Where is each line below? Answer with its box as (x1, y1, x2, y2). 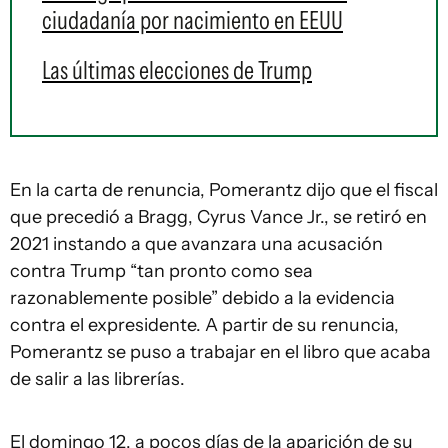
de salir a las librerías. (10, 368, 185, 390)
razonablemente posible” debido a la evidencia (10, 287, 395, 309)
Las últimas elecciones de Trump (42, 55, 312, 85)
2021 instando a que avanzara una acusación (10, 233, 383, 255)
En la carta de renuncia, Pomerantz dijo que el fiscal (10, 179, 438, 201)
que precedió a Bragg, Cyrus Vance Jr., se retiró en (10, 206, 427, 228)
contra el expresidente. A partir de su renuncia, (10, 314, 399, 336)
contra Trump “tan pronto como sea (10, 260, 313, 282)
